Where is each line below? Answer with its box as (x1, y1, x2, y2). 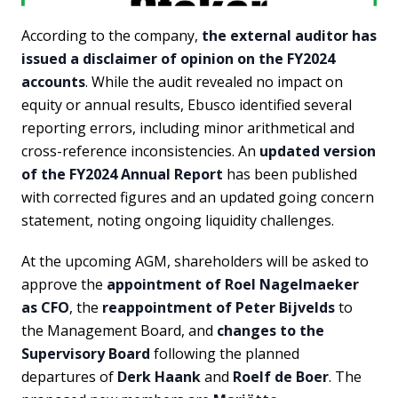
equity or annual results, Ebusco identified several (21, 94, 352, 115)
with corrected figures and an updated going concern (21, 187, 374, 207)
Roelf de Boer (233, 366, 329, 386)
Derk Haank (117, 366, 201, 386)
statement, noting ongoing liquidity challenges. (21, 210, 334, 230)
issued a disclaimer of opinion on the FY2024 (21, 48, 335, 68)
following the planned (150, 343, 299, 363)
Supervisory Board (21, 343, 150, 363)
